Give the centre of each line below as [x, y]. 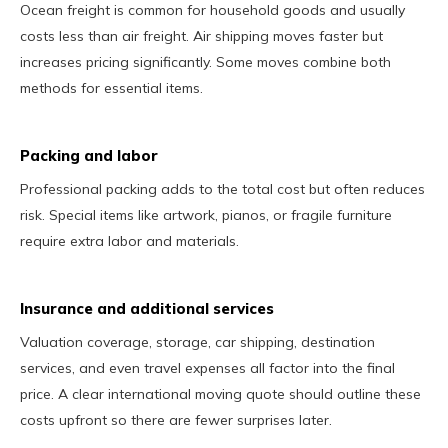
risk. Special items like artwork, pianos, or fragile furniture [206, 214]
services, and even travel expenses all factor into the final [207, 367]
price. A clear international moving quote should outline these [220, 393]
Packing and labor [89, 155]
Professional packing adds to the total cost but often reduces [222, 188]
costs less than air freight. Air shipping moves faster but [201, 35]
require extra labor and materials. [129, 240]
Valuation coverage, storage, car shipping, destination [197, 341]
